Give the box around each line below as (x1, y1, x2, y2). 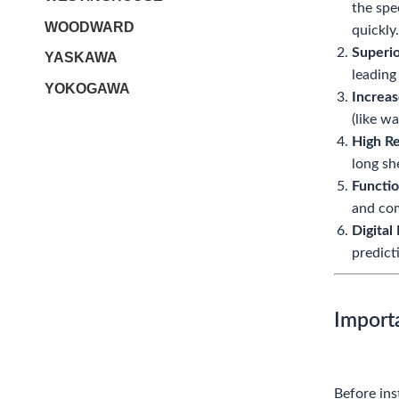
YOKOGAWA (45, 80, 130, 96)
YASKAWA (45, 50, 118, 66)
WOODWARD (45, 19, 134, 35)
